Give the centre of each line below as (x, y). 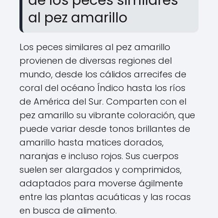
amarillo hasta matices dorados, (91, 142)
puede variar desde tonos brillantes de (105, 129)
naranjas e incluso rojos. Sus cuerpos (99, 156)
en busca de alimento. (68, 210)
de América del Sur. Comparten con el (103, 101)
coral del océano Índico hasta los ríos (102, 88)
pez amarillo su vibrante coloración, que (107, 115)
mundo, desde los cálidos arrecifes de (103, 74)
